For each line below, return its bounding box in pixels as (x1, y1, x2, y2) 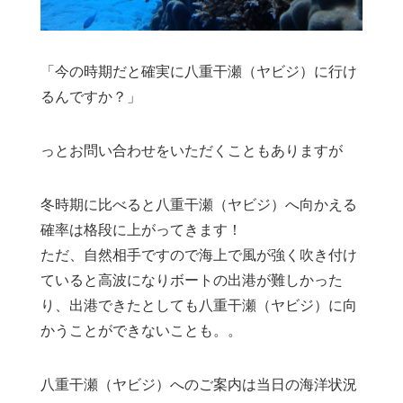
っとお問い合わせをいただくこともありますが (40, 142, 343, 158)
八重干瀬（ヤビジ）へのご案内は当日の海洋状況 (40, 376, 357, 392)
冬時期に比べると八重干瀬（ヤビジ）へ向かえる (40, 196, 357, 212)
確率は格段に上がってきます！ (40, 221, 242, 237)
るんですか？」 (40, 88, 141, 104)
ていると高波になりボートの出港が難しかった (40, 272, 343, 288)
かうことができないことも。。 (40, 322, 242, 338)
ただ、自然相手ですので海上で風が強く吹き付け (40, 246, 357, 263)
